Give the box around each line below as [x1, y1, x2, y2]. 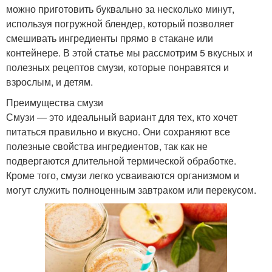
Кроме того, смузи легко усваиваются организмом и [6, 168, 239, 183]
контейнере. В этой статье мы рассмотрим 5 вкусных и [6, 46, 253, 60]
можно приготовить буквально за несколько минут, [6, 2, 234, 16]
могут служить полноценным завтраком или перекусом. [6, 183, 256, 197]
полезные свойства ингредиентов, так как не [6, 139, 208, 154]
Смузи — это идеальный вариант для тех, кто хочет [6, 110, 237, 124]
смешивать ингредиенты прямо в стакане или [6, 31, 213, 46]
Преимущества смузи [6, 95, 103, 110]
